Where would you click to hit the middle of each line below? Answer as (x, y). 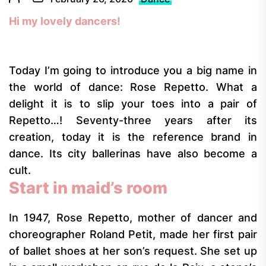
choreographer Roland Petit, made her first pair (133, 234)
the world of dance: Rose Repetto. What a (133, 87)
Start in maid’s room (88, 188)
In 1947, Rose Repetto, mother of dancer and (133, 218)
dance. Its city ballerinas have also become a (133, 153)
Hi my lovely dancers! (66, 21)
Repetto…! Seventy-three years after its (133, 120)
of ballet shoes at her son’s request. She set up (133, 251)
